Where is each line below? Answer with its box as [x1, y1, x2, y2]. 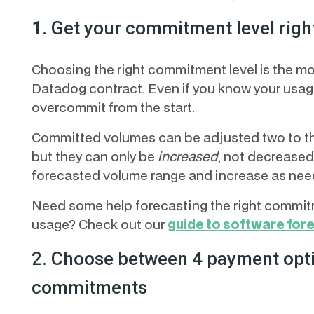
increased [157, 147, 218, 165]
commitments [31, 277, 147, 298]
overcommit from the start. [31, 98, 195, 116]
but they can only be [31, 147, 158, 165]
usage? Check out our [31, 215, 168, 233]
